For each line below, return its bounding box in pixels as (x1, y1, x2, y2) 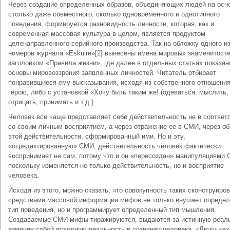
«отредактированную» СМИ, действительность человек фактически (8, 142, 221, 150)
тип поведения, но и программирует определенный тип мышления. (8, 206, 216, 214)
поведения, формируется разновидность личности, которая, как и (8, 20, 214, 28)
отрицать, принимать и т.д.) (8, 98, 93, 106)
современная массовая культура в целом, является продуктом (8, 30, 205, 37)
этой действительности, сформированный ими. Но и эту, (8, 132, 185, 140)
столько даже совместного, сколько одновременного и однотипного (8, 10, 220, 18)
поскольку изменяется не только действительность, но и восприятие (8, 162, 224, 169)
